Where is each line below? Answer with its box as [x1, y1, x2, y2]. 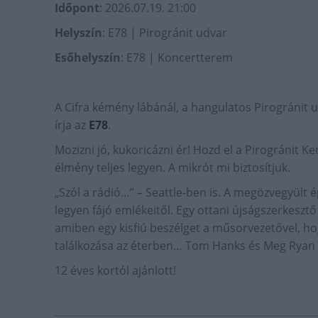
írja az [55, 117, 89, 133]
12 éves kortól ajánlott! [55, 263, 176, 279]
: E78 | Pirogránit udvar [102, 25, 227, 41]
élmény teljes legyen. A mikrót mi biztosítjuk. [55, 160, 290, 176]
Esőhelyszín [55, 50, 121, 66]
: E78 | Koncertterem [121, 50, 233, 66]
